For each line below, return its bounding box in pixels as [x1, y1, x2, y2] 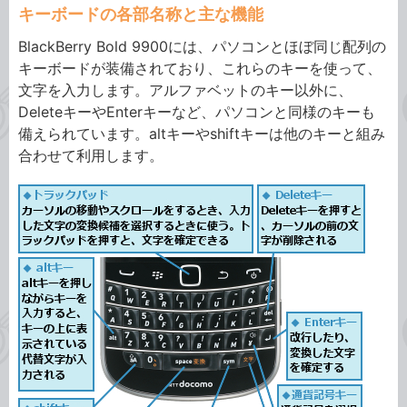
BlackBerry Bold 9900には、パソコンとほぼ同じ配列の [18, 37, 386, 55]
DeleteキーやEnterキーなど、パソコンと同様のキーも [18, 103, 375, 121]
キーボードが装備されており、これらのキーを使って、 [18, 59, 382, 77]
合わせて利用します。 [18, 146, 164, 164]
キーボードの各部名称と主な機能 [18, 5, 263, 24]
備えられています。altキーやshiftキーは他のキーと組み [18, 124, 385, 143]
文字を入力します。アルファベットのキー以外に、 [18, 81, 352, 99]
